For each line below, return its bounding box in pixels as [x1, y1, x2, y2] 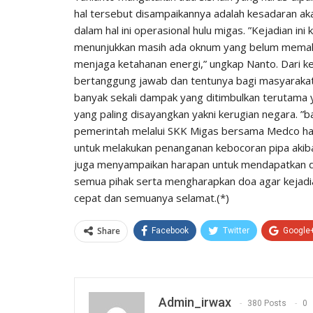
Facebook [152, 225, 189, 235]
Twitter [223, 225, 249, 235]
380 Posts [247, 298, 286, 308]
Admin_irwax [159, 294, 231, 310]
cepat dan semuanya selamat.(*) [74, 190, 229, 205]
